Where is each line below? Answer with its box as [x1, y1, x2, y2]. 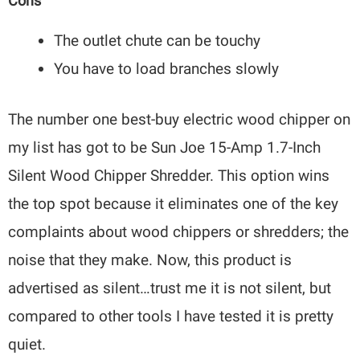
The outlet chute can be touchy [54, 31, 261, 50]
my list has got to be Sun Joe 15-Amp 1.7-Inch [8, 138, 321, 157]
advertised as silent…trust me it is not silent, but [8, 279, 332, 298]
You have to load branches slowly [54, 59, 280, 78]
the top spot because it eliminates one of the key [8, 194, 339, 214]
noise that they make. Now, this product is [8, 251, 292, 270]
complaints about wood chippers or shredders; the [8, 223, 350, 242]
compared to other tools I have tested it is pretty [8, 307, 334, 326]
